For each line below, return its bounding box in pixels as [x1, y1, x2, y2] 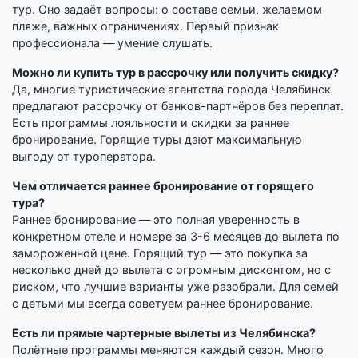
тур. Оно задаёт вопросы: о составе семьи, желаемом [12, 2, 322, 17]
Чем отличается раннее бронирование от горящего [12, 179, 314, 193]
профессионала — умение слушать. [12, 36, 213, 50]
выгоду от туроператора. [12, 149, 156, 164]
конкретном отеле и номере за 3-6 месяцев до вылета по [12, 229, 340, 244]
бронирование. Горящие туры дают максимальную [12, 133, 302, 147]
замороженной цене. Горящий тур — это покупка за [12, 246, 308, 261]
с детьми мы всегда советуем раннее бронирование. [12, 296, 313, 311]
